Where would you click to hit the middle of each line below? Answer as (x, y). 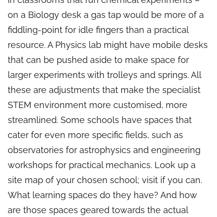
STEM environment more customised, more (98, 105)
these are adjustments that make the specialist (104, 90)
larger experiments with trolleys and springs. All (104, 75)
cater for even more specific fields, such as (95, 135)
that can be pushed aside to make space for (98, 60)
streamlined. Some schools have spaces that (100, 120)
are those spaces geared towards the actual (98, 210)
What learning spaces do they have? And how (102, 195)
